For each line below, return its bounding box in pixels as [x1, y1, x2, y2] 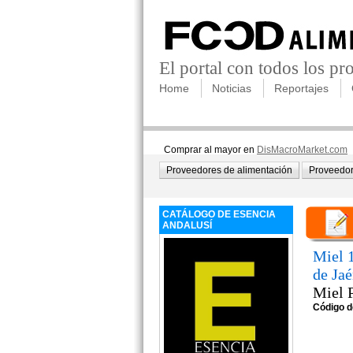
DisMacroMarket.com [257, 144, 347, 155]
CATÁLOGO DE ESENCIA [162, 209, 276, 220]
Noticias [212, 82, 251, 95]
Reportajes [274, 82, 329, 95]
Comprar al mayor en [159, 144, 257, 155]
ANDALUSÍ [162, 220, 212, 231]
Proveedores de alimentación [166, 165, 292, 176]
